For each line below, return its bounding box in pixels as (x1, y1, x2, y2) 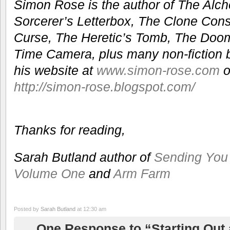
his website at (14, 63, 97, 78)
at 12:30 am (75, 206, 106, 213)
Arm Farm (113, 166, 170, 181)
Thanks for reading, (14, 123, 125, 138)
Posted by (14, 206, 41, 213)
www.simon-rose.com (97, 63, 220, 78)
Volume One (14, 166, 85, 181)
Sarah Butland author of (14, 150, 154, 165)
